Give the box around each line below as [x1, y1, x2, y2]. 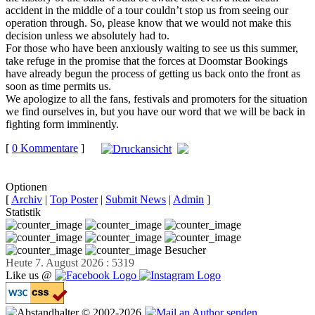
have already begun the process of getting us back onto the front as [6, 67, 300, 79]
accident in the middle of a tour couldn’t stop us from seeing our [6, 4, 288, 16]
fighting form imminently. [6, 117, 119, 130]
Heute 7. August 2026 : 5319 [6, 257, 134, 269]
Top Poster [50, 193, 98, 206]
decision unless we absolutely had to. [6, 29, 169, 41]
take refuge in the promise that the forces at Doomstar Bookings [6, 54, 288, 67]
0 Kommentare [12, 141, 78, 154]
